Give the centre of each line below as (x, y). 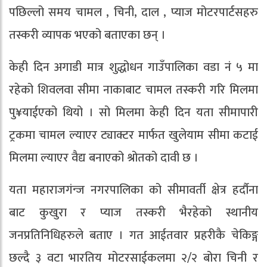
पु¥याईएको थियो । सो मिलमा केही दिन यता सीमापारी (133, 113)
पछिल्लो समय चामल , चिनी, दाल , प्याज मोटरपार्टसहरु (133, 13)
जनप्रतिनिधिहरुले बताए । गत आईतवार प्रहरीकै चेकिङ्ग (133, 236)
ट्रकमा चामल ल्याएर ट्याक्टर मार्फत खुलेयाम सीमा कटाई (133, 136)
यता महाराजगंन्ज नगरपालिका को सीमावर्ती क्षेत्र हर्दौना (133, 190)
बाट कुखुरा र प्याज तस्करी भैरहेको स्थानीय (133, 213)
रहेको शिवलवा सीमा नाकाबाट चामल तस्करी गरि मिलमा (133, 90)
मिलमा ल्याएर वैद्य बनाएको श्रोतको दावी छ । (104, 158)
